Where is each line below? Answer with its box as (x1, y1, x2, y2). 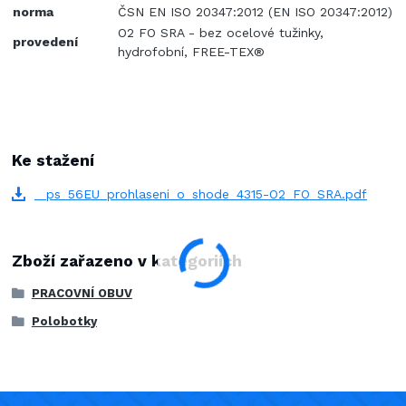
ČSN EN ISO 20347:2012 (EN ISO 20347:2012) (118, 5, 393, 20)
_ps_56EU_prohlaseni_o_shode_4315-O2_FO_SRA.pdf (34, 186, 367, 201)
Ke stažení (12, 150, 95, 169)
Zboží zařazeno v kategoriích (12, 252, 243, 271)
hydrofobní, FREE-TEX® (118, 44, 266, 60)
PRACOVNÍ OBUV (31, 286, 132, 301)
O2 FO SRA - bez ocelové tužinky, (118, 25, 324, 41)
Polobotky (31, 314, 97, 329)
